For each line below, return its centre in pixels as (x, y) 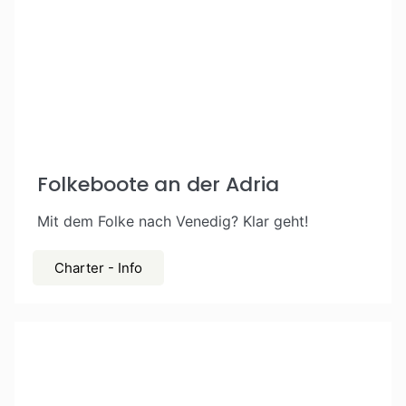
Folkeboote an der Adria (158, 184)
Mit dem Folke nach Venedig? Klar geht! (173, 221)
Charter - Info (98, 268)
